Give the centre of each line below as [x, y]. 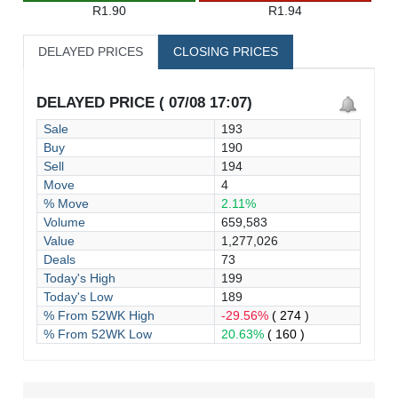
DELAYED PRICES [91, 51]
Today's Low [79, 296]
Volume [65, 222]
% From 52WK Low [98, 334]
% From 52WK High [99, 315]
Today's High [80, 278]
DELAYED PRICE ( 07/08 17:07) [145, 102]
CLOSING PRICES [226, 51]
